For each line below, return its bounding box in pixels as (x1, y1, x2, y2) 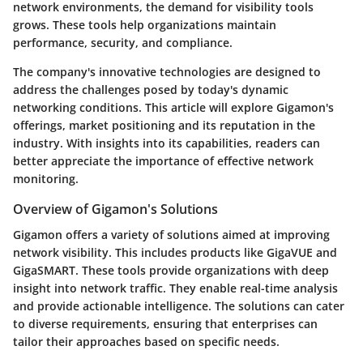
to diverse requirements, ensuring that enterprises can (13, 315, 318, 331)
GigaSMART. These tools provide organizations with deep (13, 262, 329, 278)
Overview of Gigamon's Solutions (13, 199, 218, 218)
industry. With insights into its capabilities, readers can (13, 135, 320, 151)
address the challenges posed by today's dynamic (13, 81, 288, 97)
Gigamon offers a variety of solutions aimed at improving (13, 226, 330, 242)
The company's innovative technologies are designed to (13, 63, 321, 79)
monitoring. (13, 170, 79, 186)
